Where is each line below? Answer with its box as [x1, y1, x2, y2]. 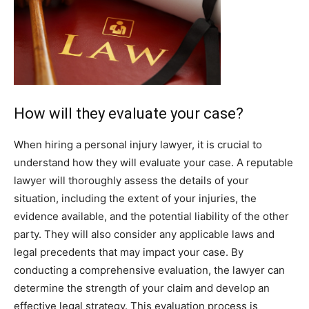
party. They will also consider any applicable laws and [14, 228, 275, 241]
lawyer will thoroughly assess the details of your [14, 174, 249, 187]
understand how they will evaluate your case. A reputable [14, 156, 293, 169]
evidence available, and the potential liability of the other [14, 210, 289, 223]
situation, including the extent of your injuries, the [14, 192, 257, 205]
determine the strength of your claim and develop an [14, 281, 270, 295]
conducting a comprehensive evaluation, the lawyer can [14, 263, 285, 277]
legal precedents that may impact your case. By [14, 246, 243, 259]
